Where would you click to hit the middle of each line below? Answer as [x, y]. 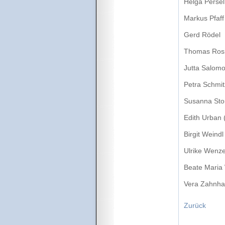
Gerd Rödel [202, 35]
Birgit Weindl [204, 134]
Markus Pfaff [204, 18]
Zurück [195, 206]
